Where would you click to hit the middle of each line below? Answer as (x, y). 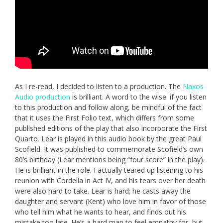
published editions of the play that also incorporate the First (111, 128)
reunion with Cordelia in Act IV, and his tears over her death (110, 180)
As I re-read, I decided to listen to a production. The (99, 86)
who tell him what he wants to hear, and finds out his (101, 212)
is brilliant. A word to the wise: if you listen (138, 97)
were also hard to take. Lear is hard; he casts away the (103, 191)
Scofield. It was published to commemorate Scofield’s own (109, 149)
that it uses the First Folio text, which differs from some (105, 117)
